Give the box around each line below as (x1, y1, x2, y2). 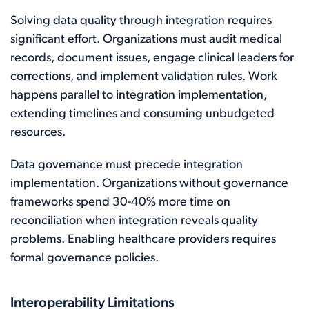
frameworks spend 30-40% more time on (10, 196, 230, 209)
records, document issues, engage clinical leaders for (10, 52, 294, 65)
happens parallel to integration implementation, (10, 89, 267, 102)
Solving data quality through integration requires (10, 14, 272, 28)
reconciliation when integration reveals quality (10, 215, 258, 228)
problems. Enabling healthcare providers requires (10, 233, 276, 246)
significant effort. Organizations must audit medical (10, 33, 282, 46)
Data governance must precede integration (10, 159, 243, 172)
